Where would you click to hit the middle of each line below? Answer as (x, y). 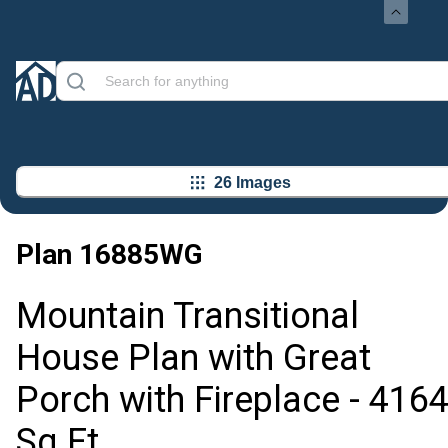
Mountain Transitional (187, 316)
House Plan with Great (193, 358)
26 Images (252, 182)
